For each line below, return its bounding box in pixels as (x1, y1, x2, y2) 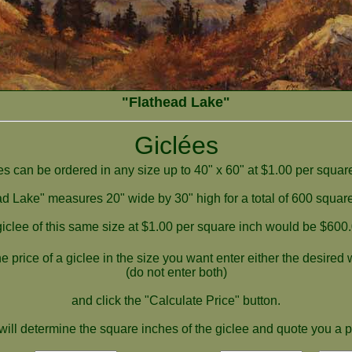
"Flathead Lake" (122, 94, 230, 110)
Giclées (134, 131, 218, 159)
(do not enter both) (125, 266, 227, 279)
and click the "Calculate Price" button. (71, 294, 280, 307)
